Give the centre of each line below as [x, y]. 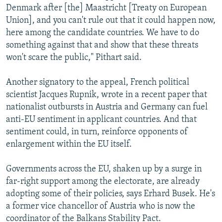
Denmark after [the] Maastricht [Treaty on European [106, 8]
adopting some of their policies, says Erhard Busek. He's [111, 194]
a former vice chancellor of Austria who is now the [101, 206]
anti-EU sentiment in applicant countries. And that [101, 119]
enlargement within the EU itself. [69, 144]
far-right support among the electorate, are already [103, 181]
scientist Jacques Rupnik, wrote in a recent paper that [107, 95]
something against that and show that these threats [102, 45]
